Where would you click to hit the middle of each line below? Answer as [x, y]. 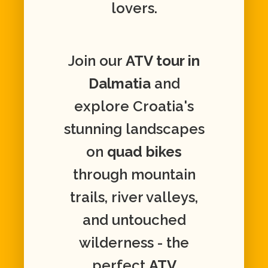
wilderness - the [134, 243]
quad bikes [144, 152]
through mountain [134, 175]
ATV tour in [163, 61]
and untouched [134, 220]
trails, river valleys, [134, 197]
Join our [97, 61]
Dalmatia [119, 84]
